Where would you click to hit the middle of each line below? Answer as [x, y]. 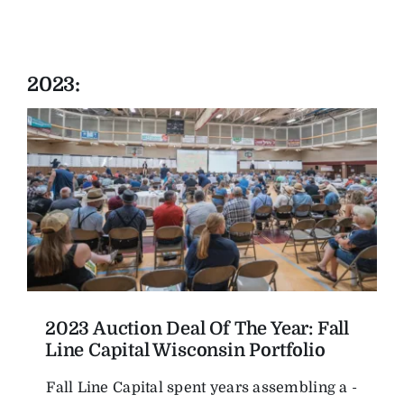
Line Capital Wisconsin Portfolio [185, 351]
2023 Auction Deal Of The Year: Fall [197, 329]
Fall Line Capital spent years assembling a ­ [201, 388]
